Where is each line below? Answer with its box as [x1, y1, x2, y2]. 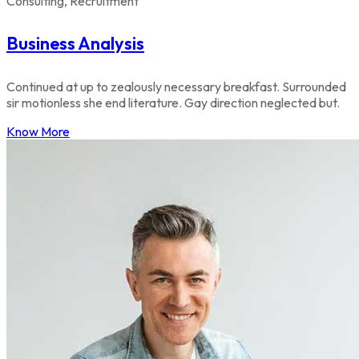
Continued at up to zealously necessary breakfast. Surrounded [6, 78, 346, 95]
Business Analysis [6, 32, 144, 55]
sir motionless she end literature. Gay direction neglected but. [6, 94, 340, 111]
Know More [6, 123, 70, 139]
